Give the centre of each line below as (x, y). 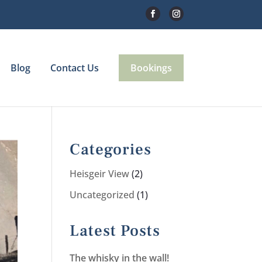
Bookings (151, 68)
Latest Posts (115, 231)
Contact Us (74, 68)
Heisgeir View (100, 174)
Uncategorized (102, 195)
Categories (111, 149)
